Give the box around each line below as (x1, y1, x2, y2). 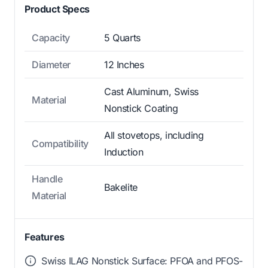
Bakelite (104, 181, 138, 194)
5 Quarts (104, 32, 141, 44)
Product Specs (25, 3, 90, 16)
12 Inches (104, 59, 144, 71)
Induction (104, 146, 144, 159)
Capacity (32, 32, 70, 44)
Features (25, 231, 65, 243)
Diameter (32, 59, 71, 71)
